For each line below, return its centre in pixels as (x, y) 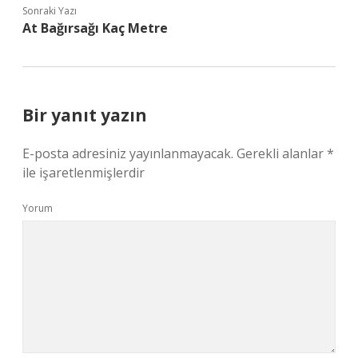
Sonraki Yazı (50, 11)
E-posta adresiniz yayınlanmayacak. (128, 153)
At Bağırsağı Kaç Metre (95, 28)
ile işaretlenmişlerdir (84, 173)
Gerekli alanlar (282, 153)
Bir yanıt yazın (85, 115)
